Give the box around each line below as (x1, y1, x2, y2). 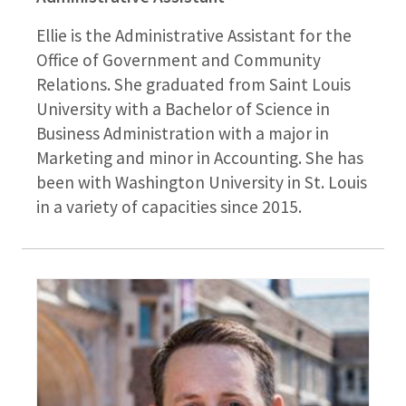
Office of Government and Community (36, 48, 321, 71)
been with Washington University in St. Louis (36, 170, 367, 193)
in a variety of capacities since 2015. (36, 195, 302, 217)
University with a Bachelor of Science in (36, 97, 330, 120)
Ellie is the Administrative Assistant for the (36, 24, 352, 46)
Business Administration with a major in (36, 121, 329, 144)
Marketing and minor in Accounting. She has (36, 146, 363, 169)
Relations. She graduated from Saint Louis (36, 72, 351, 95)
